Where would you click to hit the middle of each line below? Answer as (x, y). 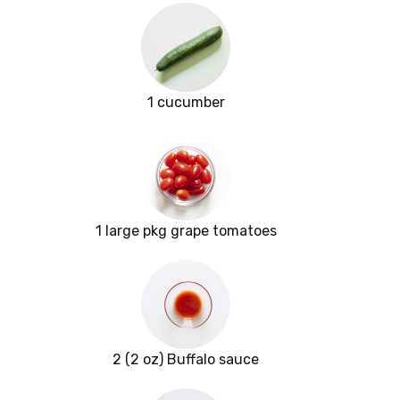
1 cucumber (186, 103)
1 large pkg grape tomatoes (186, 231)
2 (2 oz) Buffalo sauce (186, 360)
